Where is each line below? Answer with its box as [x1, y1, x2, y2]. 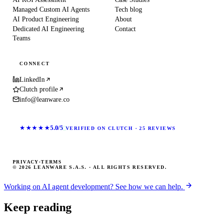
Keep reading [4, 200, 72, 214]
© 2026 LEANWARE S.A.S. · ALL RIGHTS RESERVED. [13, 164, 167, 170]
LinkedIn [19, 75, 45, 83]
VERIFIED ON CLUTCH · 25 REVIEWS [65, 125, 176, 131]
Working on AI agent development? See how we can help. [4, 182, 185, 191]
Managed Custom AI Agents [13, 5, 90, 13]
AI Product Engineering [13, 15, 79, 23]
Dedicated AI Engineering [13, 25, 84, 33]
